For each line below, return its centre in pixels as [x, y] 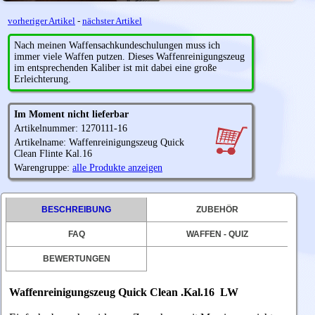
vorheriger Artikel [41, 21]
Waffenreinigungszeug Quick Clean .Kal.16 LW [124, 292]
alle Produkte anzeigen [117, 168]
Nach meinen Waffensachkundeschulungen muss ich [117, 45]
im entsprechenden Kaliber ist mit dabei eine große [115, 68]
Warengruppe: [43, 168]
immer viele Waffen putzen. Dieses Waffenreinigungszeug [129, 57]
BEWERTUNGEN [76, 259]
